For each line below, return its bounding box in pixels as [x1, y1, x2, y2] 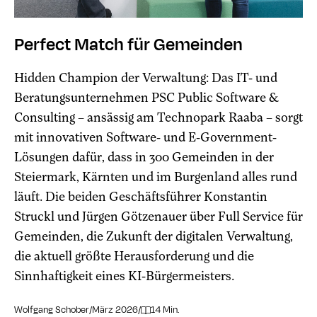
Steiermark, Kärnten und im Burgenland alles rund [14, 169, 297, 185]
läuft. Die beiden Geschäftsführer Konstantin [14, 189, 267, 204]
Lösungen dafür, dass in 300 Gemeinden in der [14, 149, 274, 165]
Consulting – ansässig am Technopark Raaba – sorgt [14, 110, 303, 125]
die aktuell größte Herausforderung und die [14, 248, 254, 264]
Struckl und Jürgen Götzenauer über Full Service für [14, 209, 303, 224]
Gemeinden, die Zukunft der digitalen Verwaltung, [14, 229, 293, 244]
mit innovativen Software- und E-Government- [14, 129, 277, 145]
